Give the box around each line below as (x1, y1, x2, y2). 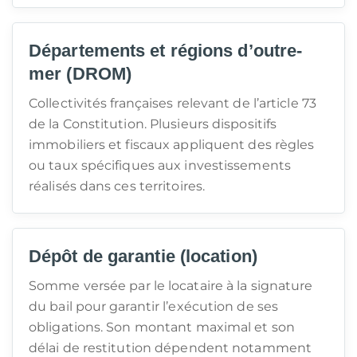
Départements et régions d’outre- (29, 41, 303, 61)
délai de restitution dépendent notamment (29, 340, 312, 355)
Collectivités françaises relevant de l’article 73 (29, 96, 316, 111)
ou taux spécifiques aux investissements (29, 158, 291, 173)
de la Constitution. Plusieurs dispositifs (29, 116, 277, 131)
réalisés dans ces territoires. (29, 178, 206, 194)
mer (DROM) (29, 64, 131, 84)
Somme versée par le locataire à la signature (29, 278, 313, 293)
